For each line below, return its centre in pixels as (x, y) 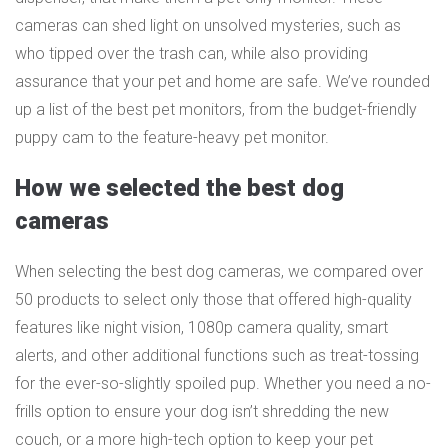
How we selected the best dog (179, 187)
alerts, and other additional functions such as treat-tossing (217, 355)
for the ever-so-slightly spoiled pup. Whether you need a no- (223, 383)
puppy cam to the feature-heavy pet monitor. (172, 137)
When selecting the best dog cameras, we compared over (219, 271)
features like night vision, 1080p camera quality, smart (201, 327)
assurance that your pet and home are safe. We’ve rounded (222, 81)
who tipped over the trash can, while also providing (191, 53)
